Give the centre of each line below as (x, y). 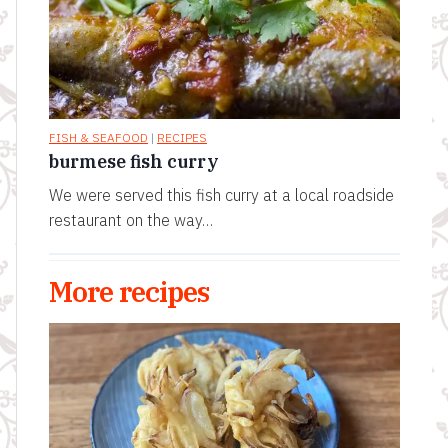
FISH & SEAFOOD (98, 138)
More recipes (129, 292)
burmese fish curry (134, 162)
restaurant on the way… (131, 220)
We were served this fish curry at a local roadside (221, 195)
